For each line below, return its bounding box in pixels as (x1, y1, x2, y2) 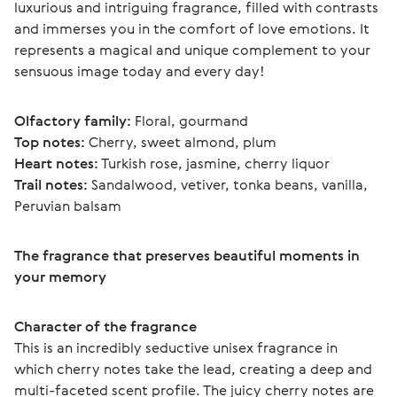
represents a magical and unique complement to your (14, 40, 374, 59)
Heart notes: (14, 153, 98, 173)
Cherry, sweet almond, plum (85, 132, 276, 152)
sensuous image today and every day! (14, 61, 265, 81)
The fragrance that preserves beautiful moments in (14, 245, 363, 265)
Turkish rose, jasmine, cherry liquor (98, 153, 330, 173)
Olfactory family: (14, 111, 131, 130)
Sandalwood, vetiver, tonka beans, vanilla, (88, 175, 371, 194)
